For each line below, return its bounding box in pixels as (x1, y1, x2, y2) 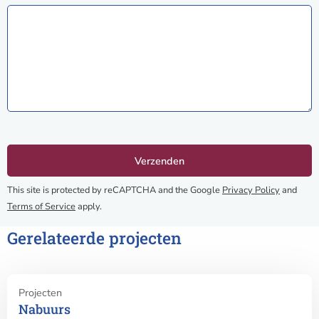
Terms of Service (7, 200, 75, 214)
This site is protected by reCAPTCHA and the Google (7, 184, 222, 197)
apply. (75, 200, 102, 214)
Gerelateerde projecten (7, 227, 182, 249)
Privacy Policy (222, 184, 280, 197)
